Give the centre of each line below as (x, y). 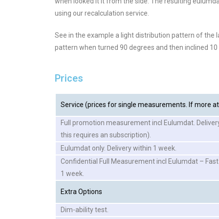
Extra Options (81, 191)
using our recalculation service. (102, 13)
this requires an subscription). (106, 135)
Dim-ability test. (85, 209)
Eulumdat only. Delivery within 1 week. (119, 148)
